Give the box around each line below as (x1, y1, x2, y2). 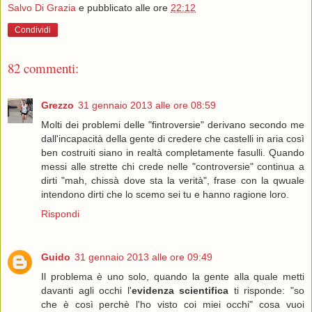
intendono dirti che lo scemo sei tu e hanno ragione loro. (41, 188, 289, 200)
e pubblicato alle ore (79, 2, 171, 14)
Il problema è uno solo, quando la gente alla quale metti (41, 270, 304, 282)
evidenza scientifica (131, 284, 229, 296)
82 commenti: (8, 59, 79, 77)
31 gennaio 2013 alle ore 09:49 (75, 251, 212, 263)
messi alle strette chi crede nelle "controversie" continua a (41, 160, 304, 172)
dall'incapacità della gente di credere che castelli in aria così (41, 132, 304, 144)
